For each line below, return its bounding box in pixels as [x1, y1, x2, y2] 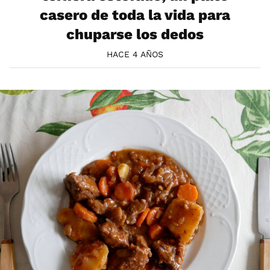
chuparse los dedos [66, 26, 204, 43]
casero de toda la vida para [40, 7, 230, 24]
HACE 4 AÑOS [107, 49, 163, 60]
